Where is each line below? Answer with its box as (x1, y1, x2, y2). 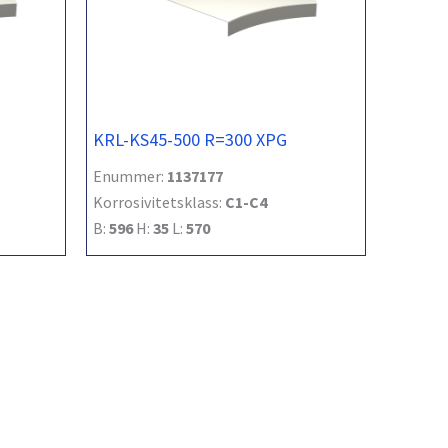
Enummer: (93, 165, 167, 186)
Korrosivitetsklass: (93, 191, 225, 212)
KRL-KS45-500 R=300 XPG (93, 127, 287, 151)
